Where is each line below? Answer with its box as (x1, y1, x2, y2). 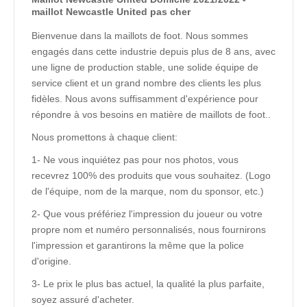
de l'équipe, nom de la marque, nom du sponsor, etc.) (32, 186, 264, 197)
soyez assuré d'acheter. (32, 294, 134, 305)
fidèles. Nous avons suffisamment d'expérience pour (32, 93, 258, 104)
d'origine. (32, 256, 71, 267)
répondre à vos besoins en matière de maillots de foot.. (32, 109, 273, 120)
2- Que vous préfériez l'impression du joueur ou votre (32, 208, 262, 219)
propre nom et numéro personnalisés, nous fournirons (32, 224, 266, 235)
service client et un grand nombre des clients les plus (32, 77, 261, 88)
